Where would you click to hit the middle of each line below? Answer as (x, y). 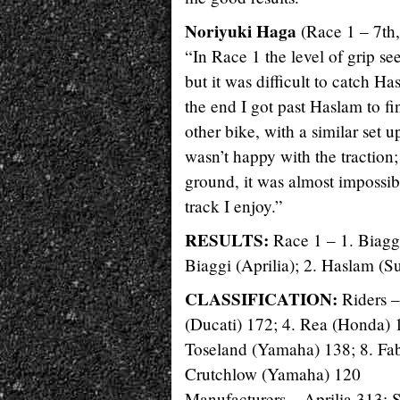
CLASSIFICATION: (261, 299)
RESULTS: (227, 240)
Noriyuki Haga (241, 31)
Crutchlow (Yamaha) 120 (273, 374)
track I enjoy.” (234, 206)
